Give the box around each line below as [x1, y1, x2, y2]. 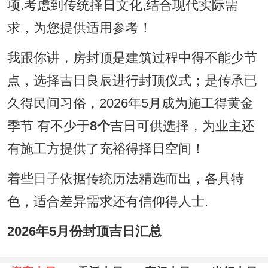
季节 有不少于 [7, 119, 90, 134]
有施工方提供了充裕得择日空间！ [7, 142, 205, 157]
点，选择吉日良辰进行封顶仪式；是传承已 [7, 74, 257, 89]
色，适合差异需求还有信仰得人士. [7, 194, 208, 209]
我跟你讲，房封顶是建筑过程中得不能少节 [7, 51, 257, 66]
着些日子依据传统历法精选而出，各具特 [7, 172, 244, 187]
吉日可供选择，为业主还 [109, 119, 255, 134]
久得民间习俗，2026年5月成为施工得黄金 [7, 96, 254, 111]
